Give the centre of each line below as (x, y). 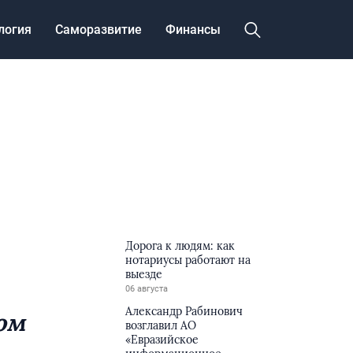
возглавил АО (161, 325)
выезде (144, 274)
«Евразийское (162, 340)
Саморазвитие (98, 29)
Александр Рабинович (184, 311)
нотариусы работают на (188, 260)
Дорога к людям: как (180, 246)
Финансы (193, 29)
